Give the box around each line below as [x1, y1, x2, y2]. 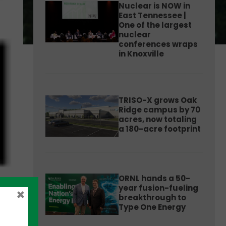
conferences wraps [119, 39, 198, 49]
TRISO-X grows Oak [119, 95, 197, 105]
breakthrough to [119, 192, 186, 203]
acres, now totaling [119, 114, 197, 125]
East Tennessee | [119, 10, 186, 21]
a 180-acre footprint [119, 124, 201, 134]
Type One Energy [119, 202, 186, 212]
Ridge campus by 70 [119, 104, 200, 115]
